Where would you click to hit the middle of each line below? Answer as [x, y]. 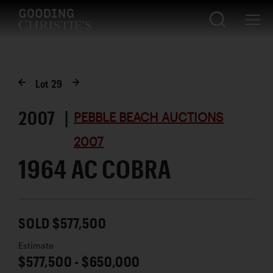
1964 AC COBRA [95, 168]
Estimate [36, 245]
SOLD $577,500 [62, 222]
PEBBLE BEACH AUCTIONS [149, 117]
